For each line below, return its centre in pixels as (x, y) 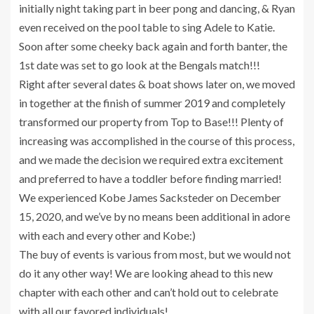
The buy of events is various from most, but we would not (155, 254)
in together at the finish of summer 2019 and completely (152, 103)
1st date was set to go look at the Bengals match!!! (139, 65)
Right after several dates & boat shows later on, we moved (157, 84)
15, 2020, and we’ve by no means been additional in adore (155, 217)
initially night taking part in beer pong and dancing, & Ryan (157, 8)
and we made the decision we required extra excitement (151, 160)
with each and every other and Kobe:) (107, 235)
